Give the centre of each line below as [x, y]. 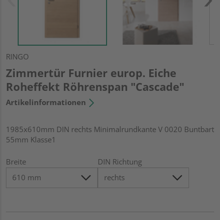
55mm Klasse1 [31, 139]
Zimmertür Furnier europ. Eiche [91, 72]
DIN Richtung [120, 161]
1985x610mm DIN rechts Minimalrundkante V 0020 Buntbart [110, 129]
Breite [16, 161]
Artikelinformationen [46, 102]
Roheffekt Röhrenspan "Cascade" [95, 86]
